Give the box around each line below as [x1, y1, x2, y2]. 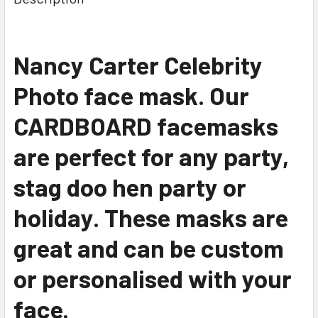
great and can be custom [13, 232, 284, 263]
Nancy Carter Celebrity [13, 49, 263, 79]
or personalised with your [13, 263, 292, 293]
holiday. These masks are [13, 202, 288, 232]
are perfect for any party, [13, 141, 289, 171]
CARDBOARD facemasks [13, 110, 278, 141]
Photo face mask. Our [13, 79, 249, 110]
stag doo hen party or [13, 171, 246, 202]
